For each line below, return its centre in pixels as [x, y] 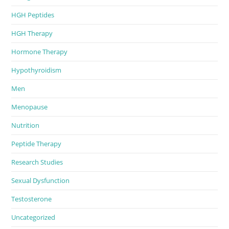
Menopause [30, 107]
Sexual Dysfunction [41, 180]
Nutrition [26, 125]
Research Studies [37, 162]
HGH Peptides [33, 15]
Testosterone [32, 199]
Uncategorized [33, 217]
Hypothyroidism [37, 70]
